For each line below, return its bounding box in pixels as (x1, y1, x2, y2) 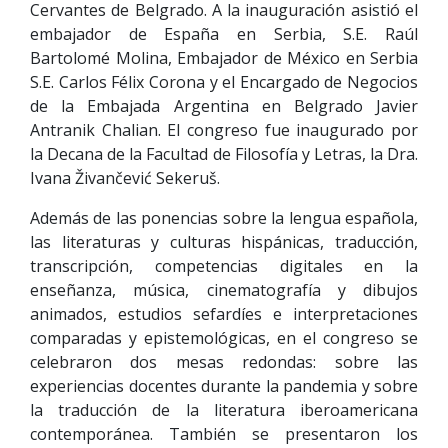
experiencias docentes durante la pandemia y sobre (30, 375, 418, 397)
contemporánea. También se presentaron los (30, 423, 418, 445)
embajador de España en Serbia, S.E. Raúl (30, 23, 418, 45)
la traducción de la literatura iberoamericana (30, 399, 418, 421)
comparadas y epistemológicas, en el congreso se (30, 327, 418, 349)
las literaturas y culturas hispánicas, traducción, (30, 231, 418, 253)
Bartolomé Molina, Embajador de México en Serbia (30, 47, 418, 69)
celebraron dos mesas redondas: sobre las (30, 351, 418, 373)
